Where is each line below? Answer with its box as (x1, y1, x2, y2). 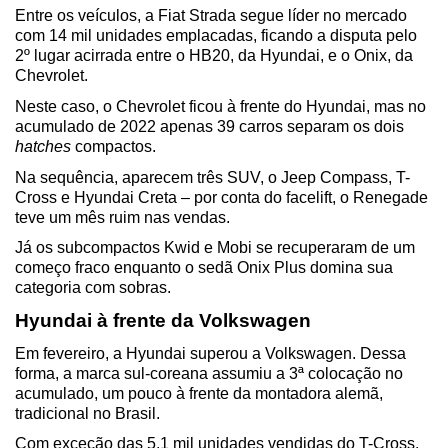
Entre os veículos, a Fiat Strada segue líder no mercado (15, 7, 407, 25)
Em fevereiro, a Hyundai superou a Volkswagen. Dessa (15, 344, 406, 362)
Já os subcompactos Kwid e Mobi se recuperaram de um (15, 239, 415, 257)
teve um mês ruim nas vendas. (15, 208, 234, 226)
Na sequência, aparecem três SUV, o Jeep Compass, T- (15, 168, 410, 186)
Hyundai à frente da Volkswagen (15, 310, 311, 332)
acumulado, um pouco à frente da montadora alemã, (15, 384, 383, 402)
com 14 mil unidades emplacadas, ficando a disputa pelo (15, 27, 417, 45)
